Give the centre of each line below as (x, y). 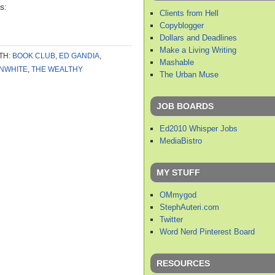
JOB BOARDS (185, 106)
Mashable (177, 62)
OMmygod (178, 195)
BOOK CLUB (34, 56)
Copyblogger (182, 25)
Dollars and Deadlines (198, 37)
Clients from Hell (189, 13)
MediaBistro (181, 141)
